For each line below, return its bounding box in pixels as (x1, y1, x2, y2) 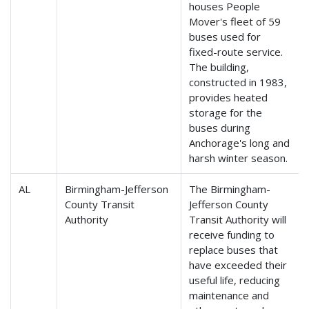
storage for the (189, 106, 263, 120)
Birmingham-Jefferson (65, 182, 169, 197)
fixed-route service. (189, 45, 283, 59)
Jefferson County (189, 197, 269, 212)
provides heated (189, 90, 268, 105)
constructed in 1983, (189, 75, 288, 90)
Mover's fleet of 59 (189, 14, 281, 29)
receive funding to (189, 228, 275, 242)
